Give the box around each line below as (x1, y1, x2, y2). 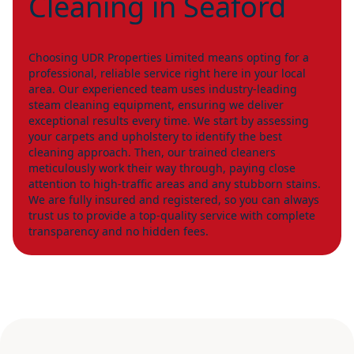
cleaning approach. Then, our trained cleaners (28, 145, 276, 160)
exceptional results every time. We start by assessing (28, 113, 309, 128)
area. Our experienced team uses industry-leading (28, 81, 297, 96)
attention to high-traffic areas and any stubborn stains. (28, 176, 321, 191)
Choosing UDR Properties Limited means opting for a (28, 50, 309, 65)
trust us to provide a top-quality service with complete (28, 208, 315, 223)
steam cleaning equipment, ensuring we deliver (28, 97, 284, 112)
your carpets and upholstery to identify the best (28, 129, 282, 144)
